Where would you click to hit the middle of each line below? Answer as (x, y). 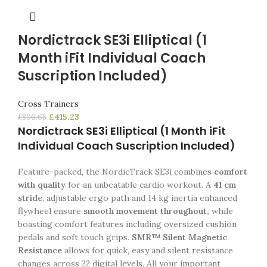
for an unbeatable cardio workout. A (138, 185)
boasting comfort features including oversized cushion (127, 224)
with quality (42, 185)
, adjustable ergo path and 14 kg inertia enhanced (140, 198)
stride (30, 198)
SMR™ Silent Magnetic (179, 237)
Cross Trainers (48, 104)
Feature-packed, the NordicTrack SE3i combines (116, 172)
